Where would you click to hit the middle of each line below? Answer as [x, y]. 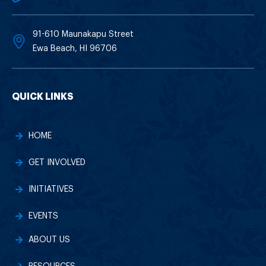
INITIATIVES [51, 190]
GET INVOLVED [57, 163]
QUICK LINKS [42, 96]
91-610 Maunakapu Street [83, 34]
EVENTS [43, 216]
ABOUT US [49, 240]
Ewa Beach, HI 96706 [75, 48]
